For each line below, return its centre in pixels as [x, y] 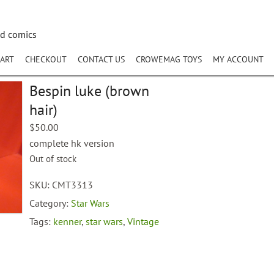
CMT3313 [73, 185]
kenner [68, 221]
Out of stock [53, 159]
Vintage [143, 221]
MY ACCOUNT [238, 59]
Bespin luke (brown [90, 91]
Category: [50, 203]
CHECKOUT [46, 59]
